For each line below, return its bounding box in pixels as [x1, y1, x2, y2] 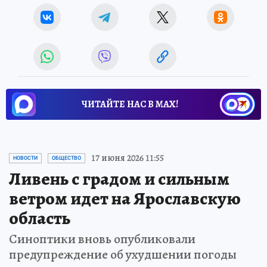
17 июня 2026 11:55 [91, 151, 164, 165]
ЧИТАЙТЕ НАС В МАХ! [82, 98, 178, 111]
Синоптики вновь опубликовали [9, 230, 195, 249]
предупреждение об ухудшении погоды [9, 246, 237, 264]
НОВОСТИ [13, 155, 38, 162]
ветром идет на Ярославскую [9, 187, 241, 211]
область [9, 206, 70, 231]
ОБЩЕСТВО [52, 155, 81, 162]
